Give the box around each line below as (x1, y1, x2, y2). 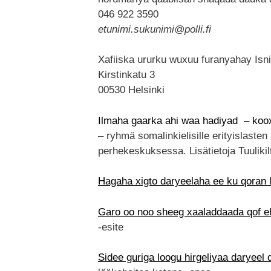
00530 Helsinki (98, 84, 165, 96)
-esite (98, 221, 123, 233)
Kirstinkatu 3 (98, 69, 155, 81)
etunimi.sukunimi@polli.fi (98, 23, 211, 35)
